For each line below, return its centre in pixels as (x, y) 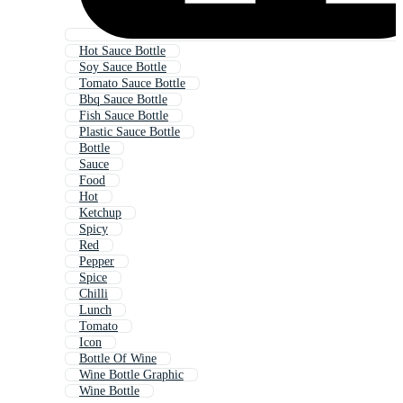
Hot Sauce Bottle (122, 51)
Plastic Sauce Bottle (130, 132)
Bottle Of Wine (118, 359)
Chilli (94, 294)
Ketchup (100, 213)
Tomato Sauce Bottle (132, 84)
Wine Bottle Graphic (131, 375)
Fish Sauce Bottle (124, 116)
